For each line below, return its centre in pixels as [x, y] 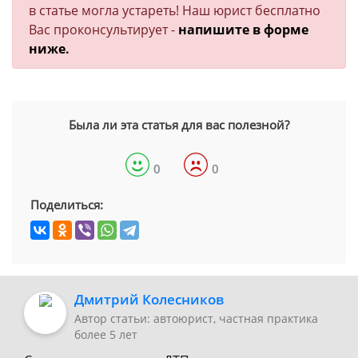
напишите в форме [243, 30]
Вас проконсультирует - [103, 30]
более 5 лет [106, 334]
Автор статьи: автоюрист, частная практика [196, 318]
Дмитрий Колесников [149, 299]
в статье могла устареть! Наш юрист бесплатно [175, 10]
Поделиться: [67, 205]
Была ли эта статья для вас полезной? [179, 125]
